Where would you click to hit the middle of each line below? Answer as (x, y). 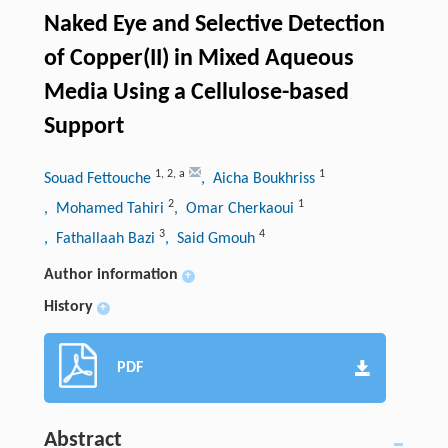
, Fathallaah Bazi (101, 239)
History (68, 307)
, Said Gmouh (211, 239)
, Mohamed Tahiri (105, 209)
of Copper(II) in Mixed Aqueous (198, 59)
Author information (110, 275)
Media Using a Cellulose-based (196, 93)
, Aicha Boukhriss (259, 179)
